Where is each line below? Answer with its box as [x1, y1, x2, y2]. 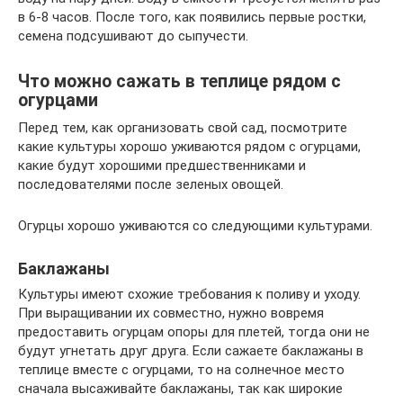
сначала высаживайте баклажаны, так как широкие [18, 380, 343, 397]
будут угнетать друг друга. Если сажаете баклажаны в [18, 342, 363, 359]
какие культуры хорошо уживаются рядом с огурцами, [18, 138, 361, 155]
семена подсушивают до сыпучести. [18, 27, 248, 44]
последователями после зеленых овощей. [18, 175, 283, 193]
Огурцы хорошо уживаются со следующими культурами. [18, 217, 372, 234]
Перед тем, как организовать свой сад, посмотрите [18, 119, 347, 136]
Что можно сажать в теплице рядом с [18, 70, 341, 92]
